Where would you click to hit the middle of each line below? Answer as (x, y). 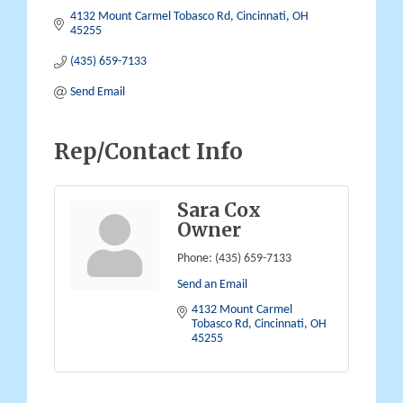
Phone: (195, 258)
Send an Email (212, 284)
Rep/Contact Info (148, 151)
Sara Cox (219, 210)
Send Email (97, 92)
